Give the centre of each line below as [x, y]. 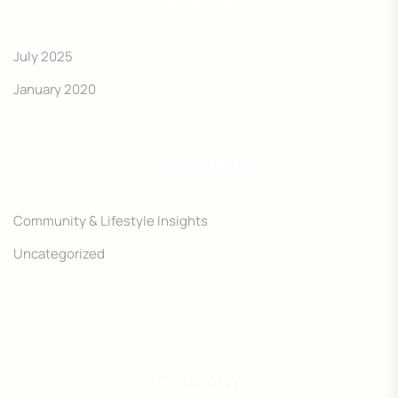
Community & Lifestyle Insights [111, 221]
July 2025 [43, 57]
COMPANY [199, 383]
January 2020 [55, 90]
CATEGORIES [199, 166]
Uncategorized [59, 254]
